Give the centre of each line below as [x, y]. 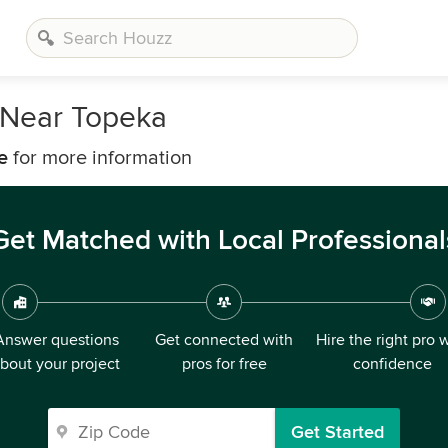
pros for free [224, 364]
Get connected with [224, 340]
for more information [100, 158]
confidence [392, 364]
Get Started [337, 432]
